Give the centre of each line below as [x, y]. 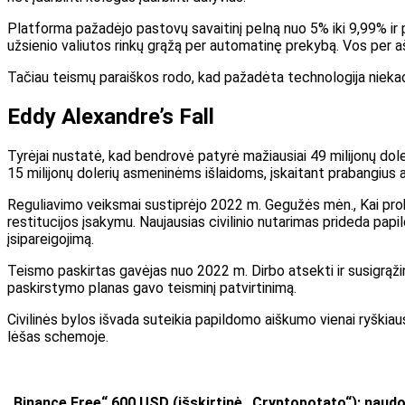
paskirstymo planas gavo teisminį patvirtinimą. [152, 287]
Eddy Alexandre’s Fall [111, 116]
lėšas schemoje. [58, 336]
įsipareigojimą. [51, 239]
